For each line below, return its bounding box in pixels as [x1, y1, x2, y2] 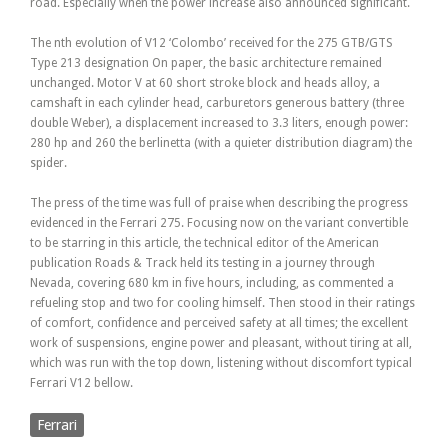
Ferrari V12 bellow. [30, 376, 133, 391]
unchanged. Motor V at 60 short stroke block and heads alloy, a [30, 76, 380, 91]
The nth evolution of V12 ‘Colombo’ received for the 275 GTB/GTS [30, 36, 393, 51]
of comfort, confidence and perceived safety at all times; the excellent [30, 316, 408, 331]
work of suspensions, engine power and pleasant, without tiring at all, [30, 336, 412, 351]
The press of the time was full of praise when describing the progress [30, 196, 408, 211]
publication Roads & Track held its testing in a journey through [30, 256, 375, 271]
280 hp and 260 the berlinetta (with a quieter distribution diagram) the [30, 136, 412, 151]
